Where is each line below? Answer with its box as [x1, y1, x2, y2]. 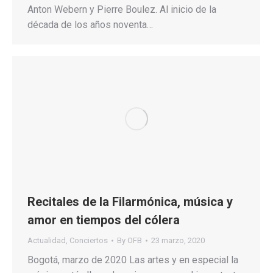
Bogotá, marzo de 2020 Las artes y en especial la [27, 253, 238, 266]
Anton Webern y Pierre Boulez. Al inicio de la [27, 3, 216, 15]
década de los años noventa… [27, 18, 153, 30]
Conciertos [69, 235, 108, 245]
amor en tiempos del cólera [27, 212, 180, 227]
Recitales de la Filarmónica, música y [27, 194, 233, 209]
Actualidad [27, 235, 66, 245]
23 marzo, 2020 [151, 235, 205, 245]
